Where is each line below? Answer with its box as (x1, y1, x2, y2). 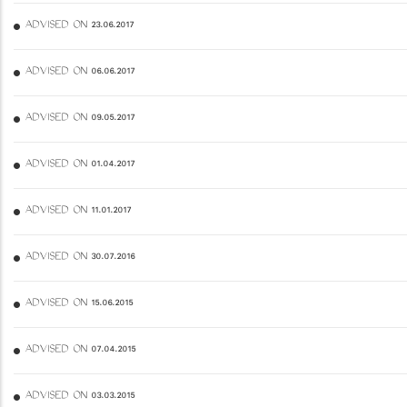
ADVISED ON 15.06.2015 (25, 296, 133, 312)
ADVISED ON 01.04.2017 (25, 157, 134, 173)
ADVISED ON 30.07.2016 (25, 250, 134, 265)
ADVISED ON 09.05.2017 (25, 111, 134, 126)
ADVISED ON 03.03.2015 (25, 389, 134, 404)
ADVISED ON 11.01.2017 (25, 203, 131, 219)
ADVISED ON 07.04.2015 (25, 342, 135, 358)
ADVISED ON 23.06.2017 (25, 18, 134, 34)
